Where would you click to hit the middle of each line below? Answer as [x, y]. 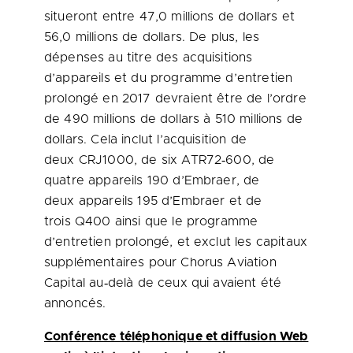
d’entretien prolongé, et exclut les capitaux [176, 242]
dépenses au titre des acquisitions [149, 58]
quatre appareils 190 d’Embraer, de [152, 180]
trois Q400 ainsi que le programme [151, 221]
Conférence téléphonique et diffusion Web [176, 336]
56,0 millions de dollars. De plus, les [152, 37]
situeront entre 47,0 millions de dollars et [169, 17]
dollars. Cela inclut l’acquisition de [145, 139]
